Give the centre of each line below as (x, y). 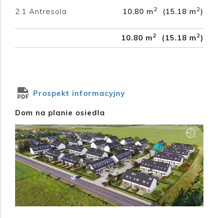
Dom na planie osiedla (60, 112)
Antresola (48, 11)
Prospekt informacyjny (78, 93)
